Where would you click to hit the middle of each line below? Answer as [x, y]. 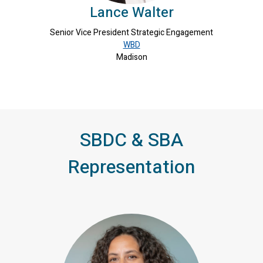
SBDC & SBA [131, 140]
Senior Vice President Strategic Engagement [131, 33]
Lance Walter [131, 13]
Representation [131, 167]
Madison [131, 58]
